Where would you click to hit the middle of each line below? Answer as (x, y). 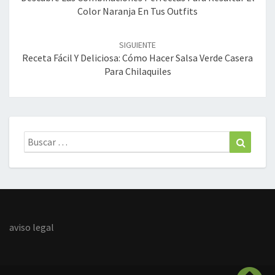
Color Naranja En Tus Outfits (137, 11)
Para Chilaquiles (137, 72)
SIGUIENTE (137, 45)
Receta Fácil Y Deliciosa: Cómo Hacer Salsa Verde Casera (137, 58)
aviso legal (32, 227)
